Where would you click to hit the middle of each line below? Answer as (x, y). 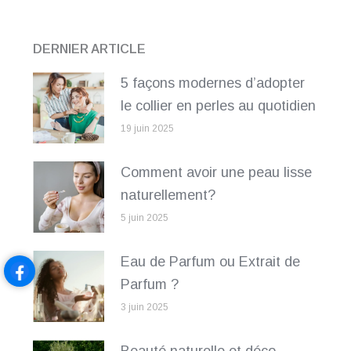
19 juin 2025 (147, 129)
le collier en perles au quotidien (218, 106)
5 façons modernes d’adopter (213, 83)
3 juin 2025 (145, 308)
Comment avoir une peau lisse (216, 173)
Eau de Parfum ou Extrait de (210, 262)
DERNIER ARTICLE (89, 49)
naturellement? (168, 195)
